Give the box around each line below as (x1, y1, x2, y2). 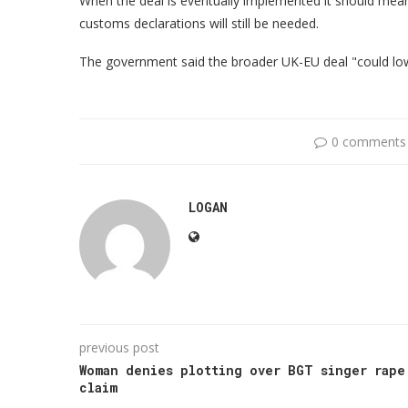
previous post (79, 338, 159, 356)
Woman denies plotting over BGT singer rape (79, 361, 405, 379)
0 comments (331, 132, 406, 150)
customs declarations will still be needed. (79, 14, 319, 32)
